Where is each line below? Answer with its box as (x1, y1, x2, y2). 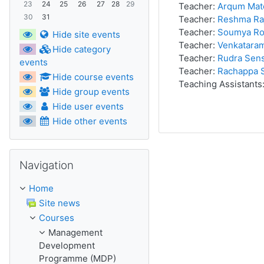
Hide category (52, 44, 111, 55)
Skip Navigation (9, 149, 74, 160)
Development (39, 240, 95, 251)
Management (48, 227, 103, 238)
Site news (39, 197, 80, 209)
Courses (39, 212, 74, 223)
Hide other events (52, 115, 127, 127)
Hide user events (52, 101, 124, 112)
